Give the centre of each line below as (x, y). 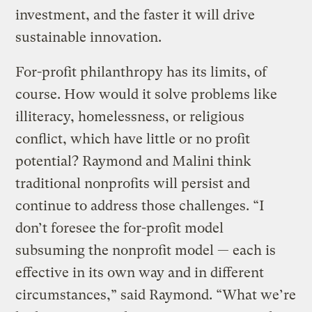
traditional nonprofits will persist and (133, 183)
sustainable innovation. (89, 37)
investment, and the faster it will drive (135, 15)
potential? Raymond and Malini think (134, 161)
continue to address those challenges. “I (140, 205)
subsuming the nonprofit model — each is (146, 250)
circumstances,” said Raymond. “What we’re (156, 295)
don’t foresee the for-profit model (120, 228)
